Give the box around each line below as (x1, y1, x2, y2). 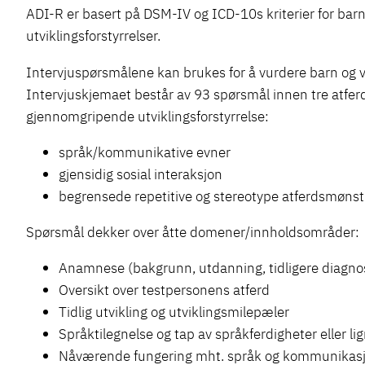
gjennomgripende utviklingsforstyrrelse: (26, 106, 269, 125)
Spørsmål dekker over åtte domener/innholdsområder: (26, 222, 359, 242)
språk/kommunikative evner (59, 142, 231, 161)
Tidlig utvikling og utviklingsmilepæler (59, 302, 289, 322)
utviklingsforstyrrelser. (26, 26, 161, 46)
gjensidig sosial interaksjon (59, 164, 222, 183)
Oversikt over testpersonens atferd (59, 280, 270, 300)
